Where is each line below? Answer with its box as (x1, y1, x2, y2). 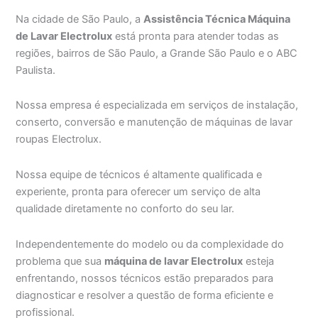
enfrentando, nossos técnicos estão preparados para (16, 271, 274, 285)
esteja (243, 254, 275, 268)
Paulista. (16, 63, 56, 77)
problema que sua (16, 254, 105, 268)
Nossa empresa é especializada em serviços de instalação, (16, 99, 299, 112)
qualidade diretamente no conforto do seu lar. (16, 202, 235, 215)
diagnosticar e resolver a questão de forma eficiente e (16, 288, 274, 302)
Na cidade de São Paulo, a (16, 12, 144, 26)
